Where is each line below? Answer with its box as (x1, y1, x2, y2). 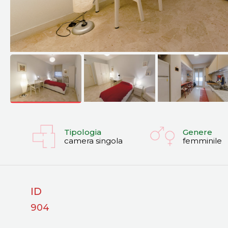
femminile (182, 136, 222, 146)
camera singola (64, 136, 123, 146)
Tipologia (64, 127, 101, 137)
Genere (182, 127, 212, 137)
